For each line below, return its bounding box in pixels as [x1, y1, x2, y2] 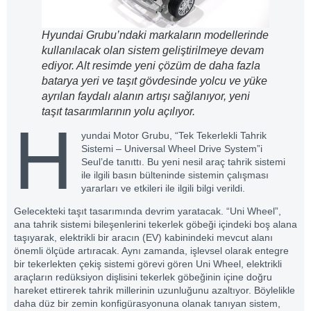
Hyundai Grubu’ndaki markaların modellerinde [42, 29, 269, 42]
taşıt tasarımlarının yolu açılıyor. [42, 106, 195, 118]
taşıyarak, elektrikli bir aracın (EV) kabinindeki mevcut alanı [14, 232, 273, 244]
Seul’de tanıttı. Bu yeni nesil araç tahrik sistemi [81, 156, 285, 168]
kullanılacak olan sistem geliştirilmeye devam [42, 44, 264, 57]
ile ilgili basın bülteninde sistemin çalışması [81, 169, 269, 181]
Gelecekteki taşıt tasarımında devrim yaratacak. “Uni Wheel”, [14, 205, 281, 217]
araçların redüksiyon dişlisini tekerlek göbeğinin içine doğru [14, 271, 272, 283]
